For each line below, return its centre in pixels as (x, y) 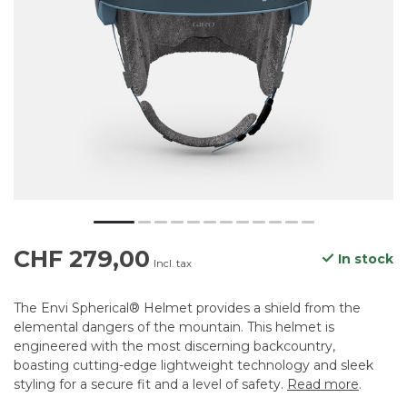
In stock (364, 259)
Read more (323, 385)
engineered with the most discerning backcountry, (174, 347)
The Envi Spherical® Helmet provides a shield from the (187, 308)
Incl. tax (173, 264)
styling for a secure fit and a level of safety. (150, 385)
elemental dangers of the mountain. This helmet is (174, 328)
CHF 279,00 (82, 259)
